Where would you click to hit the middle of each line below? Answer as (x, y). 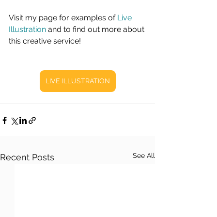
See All (144, 155)
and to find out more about (96, 29)
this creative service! (45, 41)
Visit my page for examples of (63, 18)
